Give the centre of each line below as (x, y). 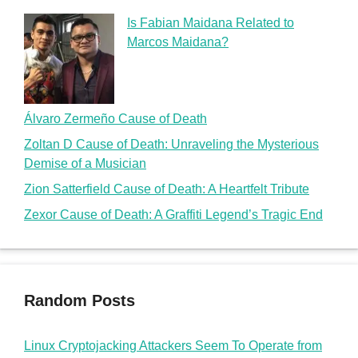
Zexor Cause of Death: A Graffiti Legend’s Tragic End (173, 214)
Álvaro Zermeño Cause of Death (115, 118)
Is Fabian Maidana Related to (211, 22)
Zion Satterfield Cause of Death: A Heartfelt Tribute (167, 189)
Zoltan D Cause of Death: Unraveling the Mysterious (171, 144)
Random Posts (80, 300)
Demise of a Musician (85, 163)
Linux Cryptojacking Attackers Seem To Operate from (173, 345)
